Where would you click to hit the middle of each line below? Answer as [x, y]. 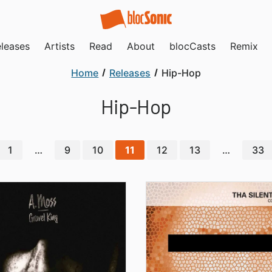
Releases [130, 73]
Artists [59, 46]
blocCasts [192, 46]
